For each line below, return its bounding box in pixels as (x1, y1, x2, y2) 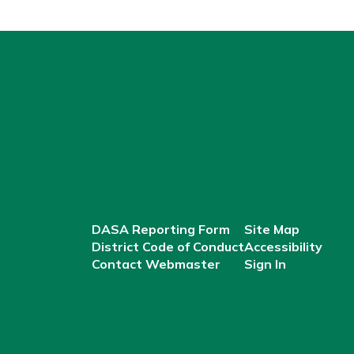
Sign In (243, 256, 286, 272)
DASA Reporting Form (91, 221, 230, 237)
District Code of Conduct (91, 239, 244, 254)
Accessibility (243, 239, 322, 254)
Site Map (243, 221, 299, 237)
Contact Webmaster (91, 256, 220, 272)
